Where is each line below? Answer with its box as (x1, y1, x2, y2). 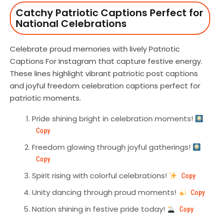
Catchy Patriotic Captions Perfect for (16, 6, 203, 20)
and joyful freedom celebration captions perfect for (10, 81, 200, 91)
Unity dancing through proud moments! (32, 187, 178, 198)
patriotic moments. (10, 93, 83, 104)
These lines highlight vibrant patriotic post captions (10, 68, 198, 79)
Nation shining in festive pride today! (32, 204, 167, 215)
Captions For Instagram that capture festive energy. (10, 56, 202, 67)
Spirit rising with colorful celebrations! (32, 170, 169, 181)
